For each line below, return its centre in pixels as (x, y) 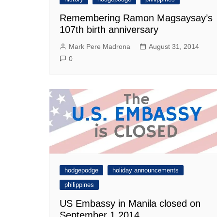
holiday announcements (146, 170)
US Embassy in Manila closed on (130, 204)
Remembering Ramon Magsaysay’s (136, 18)
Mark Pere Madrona (100, 46)
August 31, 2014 (174, 46)
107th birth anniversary (109, 30)
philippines (79, 185)
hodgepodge (81, 170)
